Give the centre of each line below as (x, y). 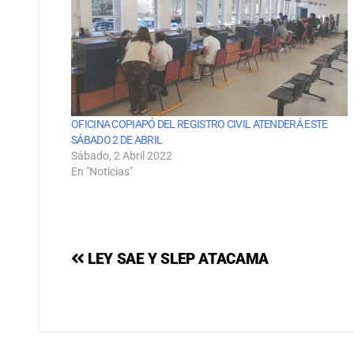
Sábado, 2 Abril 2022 (122, 155)
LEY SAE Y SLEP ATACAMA (178, 258)
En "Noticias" (102, 171)
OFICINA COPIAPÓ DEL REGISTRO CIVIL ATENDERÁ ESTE (200, 124)
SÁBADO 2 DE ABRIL (117, 139)
